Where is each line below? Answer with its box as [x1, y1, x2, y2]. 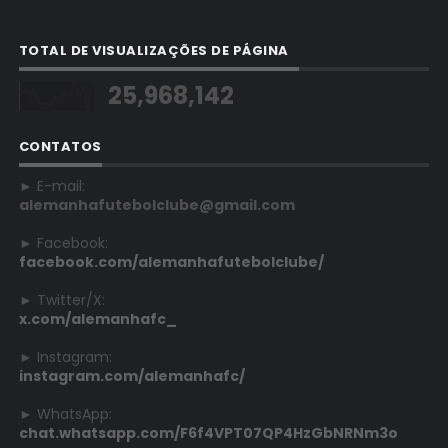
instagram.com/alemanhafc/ [18, 365, 245, 386]
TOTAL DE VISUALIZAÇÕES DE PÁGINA [18, 40, 289, 60]
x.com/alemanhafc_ [18, 308, 177, 329]
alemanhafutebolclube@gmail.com [18, 194, 295, 215]
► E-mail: [18, 175, 85, 196]
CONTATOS [18, 136, 102, 156]
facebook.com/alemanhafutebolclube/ [18, 251, 324, 272]
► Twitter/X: [18, 289, 105, 310]
